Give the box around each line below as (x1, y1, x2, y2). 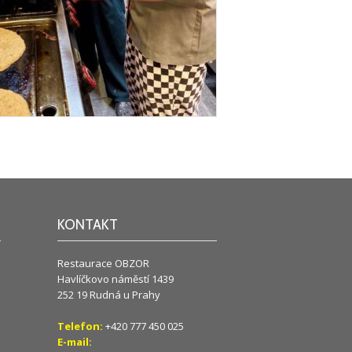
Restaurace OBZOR (57, 255, 149, 270)
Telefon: (57, 318, 103, 333)
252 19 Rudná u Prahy (57, 287, 160, 302)
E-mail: (57, 334, 92, 349)
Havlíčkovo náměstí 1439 (57, 271, 174, 286)
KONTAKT (57, 216, 118, 234)
